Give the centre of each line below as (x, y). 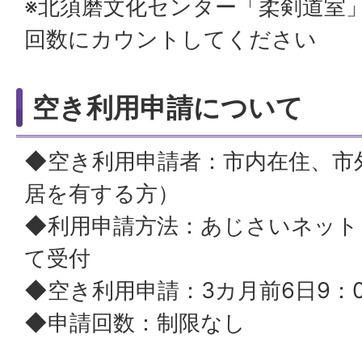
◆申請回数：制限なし (135, 323)
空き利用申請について (168, 107)
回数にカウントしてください (170, 39)
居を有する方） (102, 194)
